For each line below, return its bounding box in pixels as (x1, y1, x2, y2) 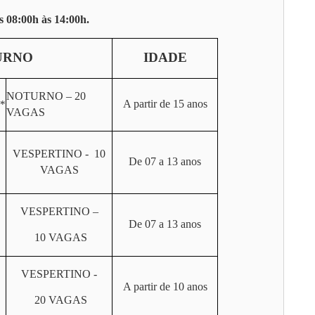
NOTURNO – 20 (6, 90, 86, 102)
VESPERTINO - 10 (13, 148, 105, 160)
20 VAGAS (31, 294, 87, 306)
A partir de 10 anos (122, 281, 207, 292)
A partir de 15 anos (122, 98, 207, 110)
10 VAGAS (31, 231, 87, 243)
